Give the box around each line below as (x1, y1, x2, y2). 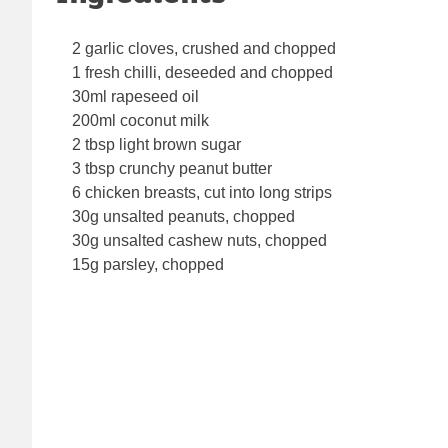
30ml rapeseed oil (72, 88, 199, 106)
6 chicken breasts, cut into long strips (72, 184, 332, 202)
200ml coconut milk (72, 112, 209, 130)
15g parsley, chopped (72, 256, 224, 274)
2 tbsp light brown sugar (72, 136, 241, 154)
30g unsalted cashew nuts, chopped (72, 232, 327, 250)
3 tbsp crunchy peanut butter (72, 160, 272, 178)
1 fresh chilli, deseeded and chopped (72, 64, 333, 82)
